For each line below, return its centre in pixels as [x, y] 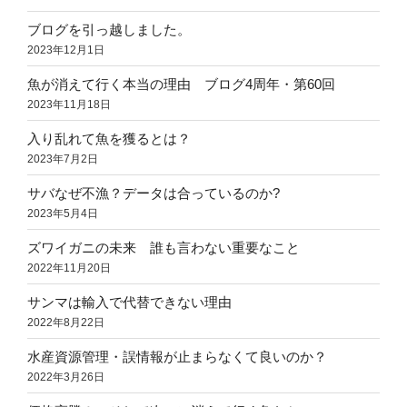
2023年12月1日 [66, 50]
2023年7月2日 [63, 159]
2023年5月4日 [63, 213]
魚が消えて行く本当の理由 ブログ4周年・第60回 [181, 84]
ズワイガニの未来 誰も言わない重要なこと [164, 247]
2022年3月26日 [66, 377]
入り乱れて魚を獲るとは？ [109, 138]
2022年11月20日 [69, 268]
